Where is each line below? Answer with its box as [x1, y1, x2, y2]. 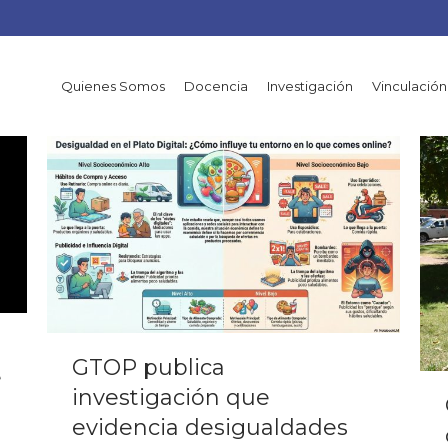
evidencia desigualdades [72, 414, 348, 442]
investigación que [72, 384, 270, 412]
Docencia [184, 77, 248, 94]
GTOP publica [72, 354, 225, 382]
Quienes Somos [61, 77, 165, 94]
